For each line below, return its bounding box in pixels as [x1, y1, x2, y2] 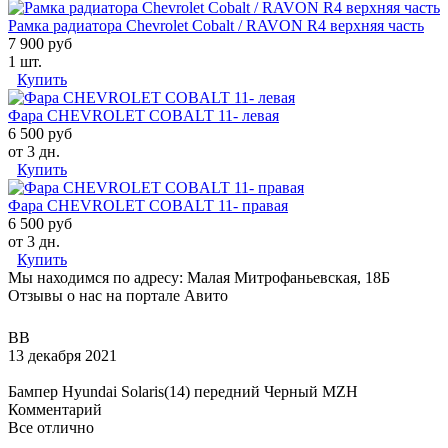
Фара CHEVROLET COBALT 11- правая [8, 196, 288, 214]
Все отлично [8, 418, 94, 436]
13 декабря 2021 [8, 346, 117, 364]
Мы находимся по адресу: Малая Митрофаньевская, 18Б [8, 268, 390, 286]
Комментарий [8, 400, 102, 418]
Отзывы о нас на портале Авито [8, 286, 228, 304]
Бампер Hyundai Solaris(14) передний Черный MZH [8, 382, 358, 400]
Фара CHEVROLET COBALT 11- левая [8, 106, 279, 124]
